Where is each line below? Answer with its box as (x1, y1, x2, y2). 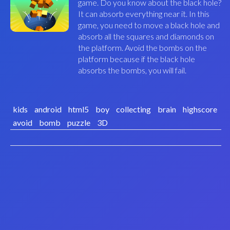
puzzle (67, 118, 90, 127)
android (34, 104, 62, 114)
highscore (182, 104, 217, 114)
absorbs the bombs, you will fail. (78, 65, 186, 75)
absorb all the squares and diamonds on (78, 31, 214, 41)
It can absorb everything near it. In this (78, 9, 209, 18)
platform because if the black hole (78, 54, 195, 64)
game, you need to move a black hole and (78, 20, 220, 30)
